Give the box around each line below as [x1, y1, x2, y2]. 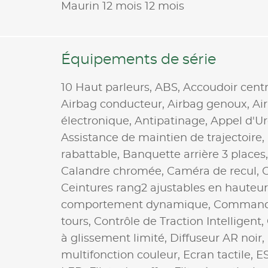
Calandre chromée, [61, 166, 167, 177]
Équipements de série [61, 52, 216, 67]
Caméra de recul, [167, 166, 262, 177]
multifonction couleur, [61, 249, 183, 261]
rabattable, [61, 149, 123, 160]
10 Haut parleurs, [61, 82, 155, 93]
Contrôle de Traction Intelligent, [94, 216, 267, 227]
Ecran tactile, [183, 249, 256, 261]
